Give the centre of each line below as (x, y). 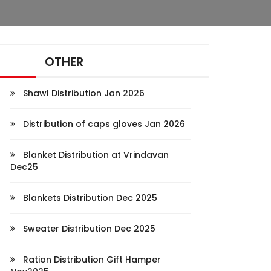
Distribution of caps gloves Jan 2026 (103, 124)
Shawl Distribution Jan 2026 (83, 93)
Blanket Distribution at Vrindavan (95, 155)
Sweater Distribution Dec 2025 (88, 229)
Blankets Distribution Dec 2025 (89, 198)
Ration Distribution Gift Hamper (91, 260)
